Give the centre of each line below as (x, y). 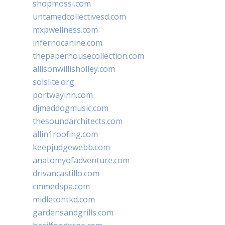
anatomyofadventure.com (81, 160)
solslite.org (53, 82)
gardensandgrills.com (73, 212)
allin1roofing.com (65, 134)
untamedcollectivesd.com (79, 16)
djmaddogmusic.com (71, 108)
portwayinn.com (63, 95)
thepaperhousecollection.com (88, 55)
